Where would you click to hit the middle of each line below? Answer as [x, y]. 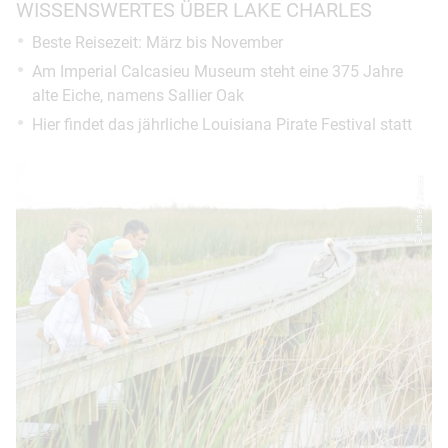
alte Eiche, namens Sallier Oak [138, 95]
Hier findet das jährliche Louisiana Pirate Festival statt [222, 124]
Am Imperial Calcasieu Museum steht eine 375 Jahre [217, 71]
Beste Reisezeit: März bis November [157, 42]
